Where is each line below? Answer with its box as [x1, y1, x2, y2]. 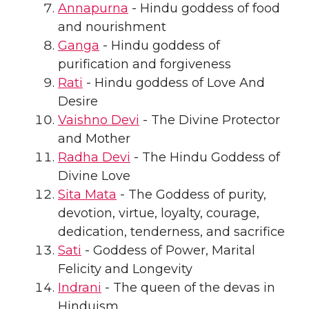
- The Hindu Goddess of [130, 149, 280, 165]
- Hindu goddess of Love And [83, 74, 265, 90]
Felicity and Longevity [58, 261, 192, 277]
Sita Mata [58, 186, 117, 202]
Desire [58, 93, 98, 109]
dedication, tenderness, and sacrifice [58, 223, 285, 239]
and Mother [58, 130, 130, 146]
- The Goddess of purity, [117, 186, 266, 202]
